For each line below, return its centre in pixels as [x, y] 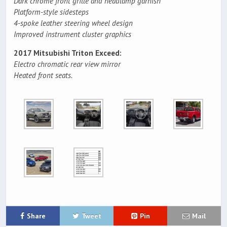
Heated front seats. [43, 75]
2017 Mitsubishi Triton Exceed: [68, 53]
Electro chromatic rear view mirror [67, 64]
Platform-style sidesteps [51, 12]
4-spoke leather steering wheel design [73, 23]
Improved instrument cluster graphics [72, 34]
